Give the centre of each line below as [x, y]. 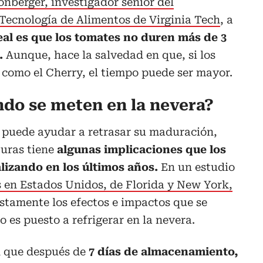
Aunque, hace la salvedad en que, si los [111, 55]
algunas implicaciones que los [141, 150]
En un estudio [198, 167]
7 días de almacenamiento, [163, 252]
